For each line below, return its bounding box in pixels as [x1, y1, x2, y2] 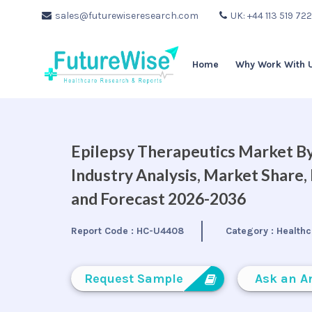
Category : [226, 225, 277, 237]
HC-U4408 [136, 225, 184, 237]
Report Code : [71, 225, 136, 237]
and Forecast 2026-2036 [71, 189, 246, 208]
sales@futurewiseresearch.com [55, 10, 198, 22]
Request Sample [84, 271, 183, 286]
